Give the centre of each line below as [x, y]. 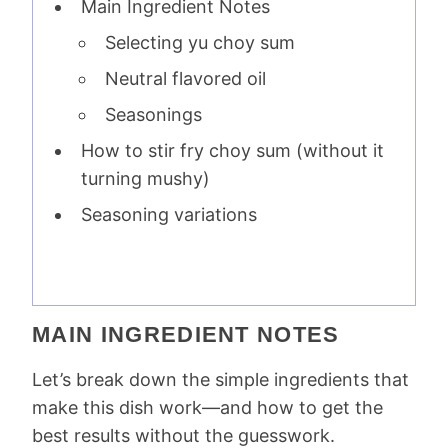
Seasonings [153, 114]
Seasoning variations [169, 214]
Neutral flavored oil [185, 78]
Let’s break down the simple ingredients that [220, 379]
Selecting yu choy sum [200, 42]
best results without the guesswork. [183, 435]
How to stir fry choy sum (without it [232, 150]
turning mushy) [145, 178]
